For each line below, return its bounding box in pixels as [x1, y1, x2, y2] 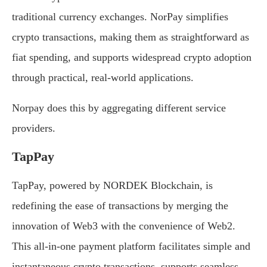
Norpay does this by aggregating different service [12, 102, 226, 114]
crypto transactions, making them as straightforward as [12, 31, 249, 44]
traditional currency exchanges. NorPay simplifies [12, 11, 228, 23]
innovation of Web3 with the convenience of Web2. [12, 220, 235, 232]
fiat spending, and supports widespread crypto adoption [12, 51, 252, 64]
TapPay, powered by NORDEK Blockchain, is [12, 179, 213, 192]
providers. [12, 122, 55, 135]
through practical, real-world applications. [12, 72, 194, 84]
